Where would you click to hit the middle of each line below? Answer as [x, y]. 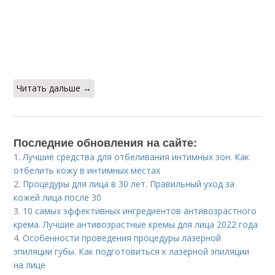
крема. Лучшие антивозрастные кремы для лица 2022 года [136, 224]
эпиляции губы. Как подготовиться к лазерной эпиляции [132, 251]
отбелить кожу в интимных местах [87, 170]
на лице [30, 265]
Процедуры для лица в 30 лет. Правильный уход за [129, 184]
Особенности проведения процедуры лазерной [122, 238]
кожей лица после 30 [58, 197]
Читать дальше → [54, 88]
